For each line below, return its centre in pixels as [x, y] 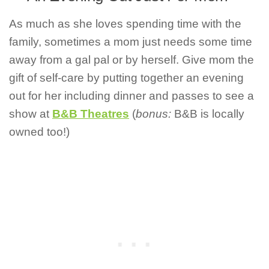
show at [31, 113]
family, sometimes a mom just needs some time [131, 41]
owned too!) [39, 131]
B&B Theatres [91, 113]
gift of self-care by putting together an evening [126, 77]
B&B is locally [208, 113]
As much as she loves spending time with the [125, 23]
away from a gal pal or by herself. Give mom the [131, 59]
